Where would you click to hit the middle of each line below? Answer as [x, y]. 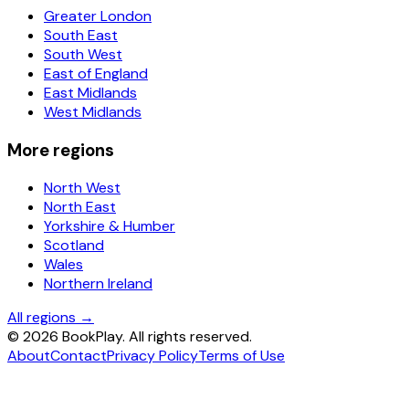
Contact [79, 356]
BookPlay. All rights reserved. [155, 337]
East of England [96, 73]
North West [82, 188]
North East [80, 207]
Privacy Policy [152, 356]
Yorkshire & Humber [110, 226]
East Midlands [90, 93]
